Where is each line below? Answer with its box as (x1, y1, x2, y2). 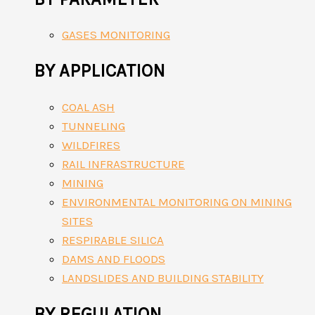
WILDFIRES (62, 137, 120, 152)
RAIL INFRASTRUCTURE (62, 156, 185, 171)
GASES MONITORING (62, 27, 170, 42)
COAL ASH (62, 99, 115, 114)
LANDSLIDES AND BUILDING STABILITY (62, 270, 264, 285)
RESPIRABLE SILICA (62, 232, 164, 247)
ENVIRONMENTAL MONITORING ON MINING (62, 194, 292, 209)
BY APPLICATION (34, 60, 165, 82)
